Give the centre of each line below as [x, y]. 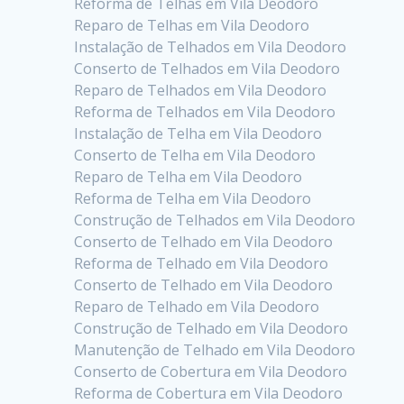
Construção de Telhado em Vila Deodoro [211, 328]
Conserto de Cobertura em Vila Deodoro [211, 371]
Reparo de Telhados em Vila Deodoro [201, 90]
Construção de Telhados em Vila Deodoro [215, 220]
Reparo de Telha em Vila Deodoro [188, 176]
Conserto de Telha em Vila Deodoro [195, 155]
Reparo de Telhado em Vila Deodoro [197, 306]
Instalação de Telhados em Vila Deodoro [211, 46]
